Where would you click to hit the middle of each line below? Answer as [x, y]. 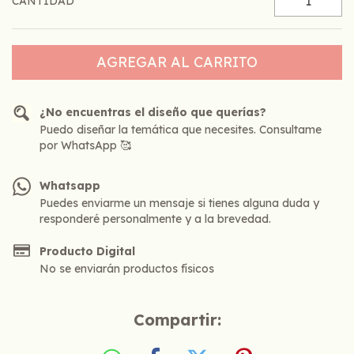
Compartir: [177, 320]
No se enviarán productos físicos [127, 269]
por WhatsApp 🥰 [85, 145]
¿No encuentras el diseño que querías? [153, 112]
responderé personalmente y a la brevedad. [155, 219]
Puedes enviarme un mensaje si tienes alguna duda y [179, 203]
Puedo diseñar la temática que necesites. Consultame [181, 130]
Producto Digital [87, 251]
